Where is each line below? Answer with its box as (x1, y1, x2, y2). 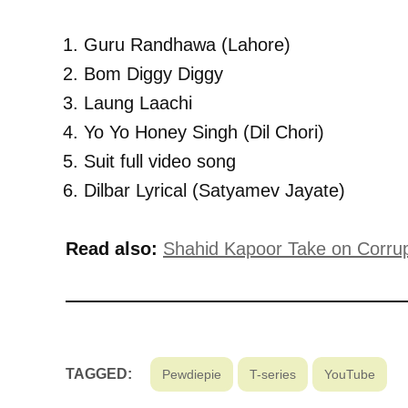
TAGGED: (66, 365, 132, 382)
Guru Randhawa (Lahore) (84, 34, 291, 55)
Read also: (66, 238, 158, 259)
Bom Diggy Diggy (84, 63, 223, 84)
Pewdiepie (162, 366, 221, 382)
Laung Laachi (84, 92, 192, 113)
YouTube (324, 366, 375, 382)
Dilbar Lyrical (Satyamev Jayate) (84, 179, 345, 200)
